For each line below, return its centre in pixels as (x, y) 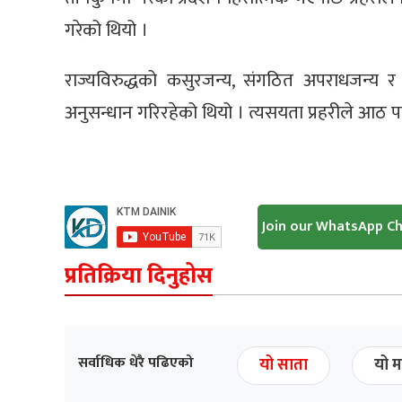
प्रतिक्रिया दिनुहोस (139, 276)
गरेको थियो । (106, 31)
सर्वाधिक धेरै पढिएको (136, 363)
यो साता (284, 366)
